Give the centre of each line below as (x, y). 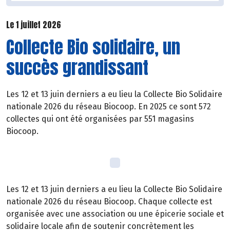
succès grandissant (77, 68)
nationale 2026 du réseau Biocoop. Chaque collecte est (109, 202)
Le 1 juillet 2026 (34, 24)
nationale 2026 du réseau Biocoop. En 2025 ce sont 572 (109, 107)
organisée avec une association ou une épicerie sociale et (115, 214)
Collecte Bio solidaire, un (93, 47)
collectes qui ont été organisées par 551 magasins (100, 119)
